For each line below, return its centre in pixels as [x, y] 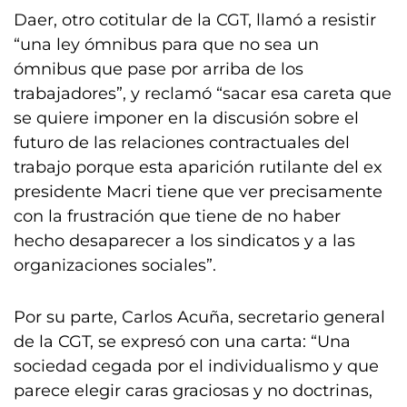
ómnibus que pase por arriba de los [159, 69]
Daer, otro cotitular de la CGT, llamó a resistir [195, 20]
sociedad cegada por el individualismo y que [196, 366]
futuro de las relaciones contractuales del [182, 143]
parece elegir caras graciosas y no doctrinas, [193, 391]
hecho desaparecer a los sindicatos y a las [184, 241]
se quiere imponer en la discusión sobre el [186, 118]
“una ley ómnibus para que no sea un [166, 45]
